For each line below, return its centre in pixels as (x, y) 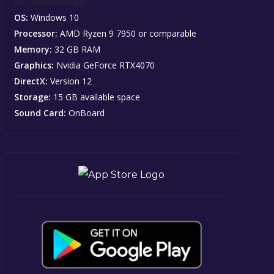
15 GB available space (96, 97)
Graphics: (34, 65)
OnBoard (86, 113)
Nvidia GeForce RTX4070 (105, 65)
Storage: (33, 97)
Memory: (33, 50)
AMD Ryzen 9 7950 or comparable (127, 34)
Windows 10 (54, 18)
